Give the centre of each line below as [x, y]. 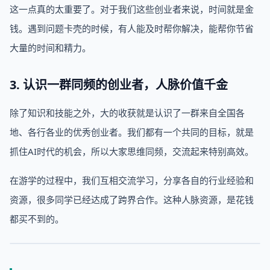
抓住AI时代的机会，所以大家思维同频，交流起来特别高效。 [132, 151]
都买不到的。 [37, 219]
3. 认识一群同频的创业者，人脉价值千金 [119, 85]
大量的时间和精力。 [50, 48]
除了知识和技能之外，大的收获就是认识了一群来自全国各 [127, 113]
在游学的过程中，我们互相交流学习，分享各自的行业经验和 [132, 180]
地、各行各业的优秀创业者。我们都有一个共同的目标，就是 [132, 132]
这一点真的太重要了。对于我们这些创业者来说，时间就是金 [132, 9]
